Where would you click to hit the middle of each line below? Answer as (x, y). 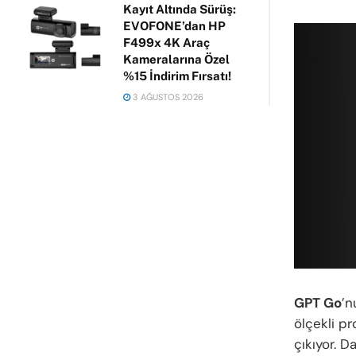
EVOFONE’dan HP (174, 26)
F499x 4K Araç (166, 43)
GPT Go (318, 302)
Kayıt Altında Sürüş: (180, 9)
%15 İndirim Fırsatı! (177, 76)
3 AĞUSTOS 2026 (167, 97)
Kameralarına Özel (176, 59)
